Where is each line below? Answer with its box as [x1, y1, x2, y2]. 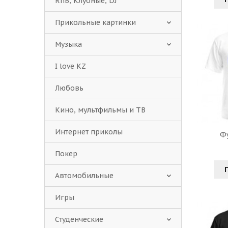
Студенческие [55, 215, 103, 224]
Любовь [55, 83, 83, 93]
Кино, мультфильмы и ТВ [55, 105, 146, 115]
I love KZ [55, 62, 85, 71]
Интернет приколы [55, 127, 123, 136]
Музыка [55, 40, 82, 49]
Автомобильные [55, 171, 113, 180]
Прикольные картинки [55, 18, 136, 27]
